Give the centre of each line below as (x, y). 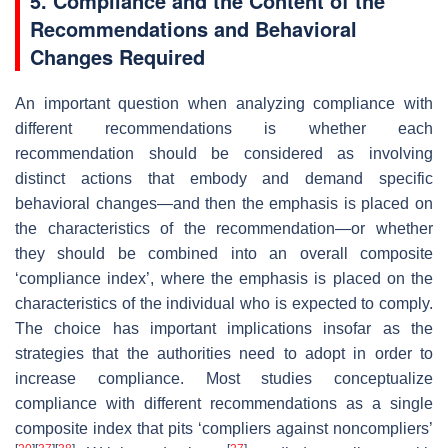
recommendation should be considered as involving (224, 153)
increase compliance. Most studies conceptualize (224, 378)
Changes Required (117, 56)
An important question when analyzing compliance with (224, 103)
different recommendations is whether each (224, 128)
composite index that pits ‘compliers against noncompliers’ (224, 428)
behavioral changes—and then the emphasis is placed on (224, 203)
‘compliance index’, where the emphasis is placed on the (224, 278)
